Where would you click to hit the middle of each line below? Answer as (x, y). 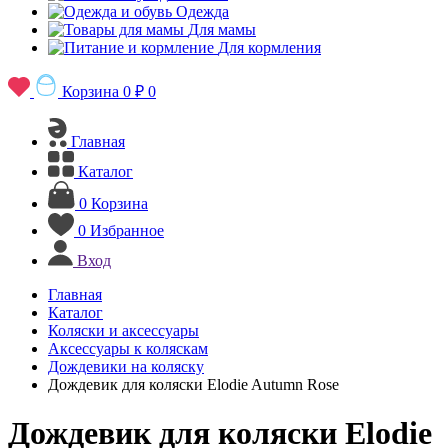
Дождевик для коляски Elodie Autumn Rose (193, 384)
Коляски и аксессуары (123, 330)
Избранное (127, 230)
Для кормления (269, 47)
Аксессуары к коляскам (128, 348)
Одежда (202, 11)
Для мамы (222, 29)
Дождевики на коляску (126, 366)
